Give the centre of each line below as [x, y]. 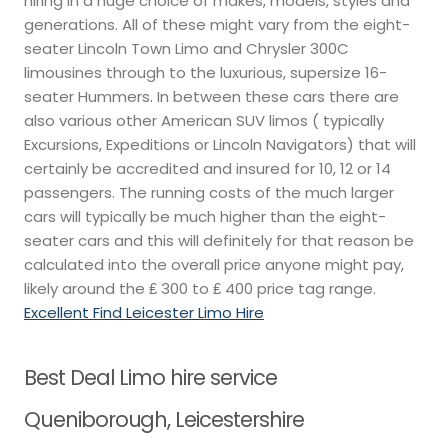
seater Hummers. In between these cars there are [211, 97]
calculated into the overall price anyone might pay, [214, 265]
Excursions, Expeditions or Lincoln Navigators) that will [220, 145]
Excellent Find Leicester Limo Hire [144, 313]
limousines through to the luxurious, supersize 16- [205, 73]
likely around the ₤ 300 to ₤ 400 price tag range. [200, 289]
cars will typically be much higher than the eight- [205, 217]
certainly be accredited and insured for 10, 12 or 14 [207, 169]
